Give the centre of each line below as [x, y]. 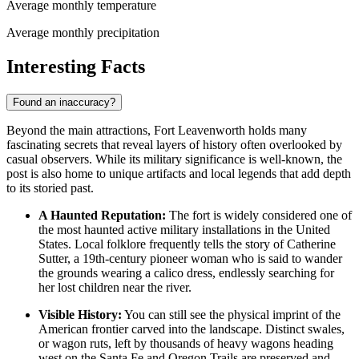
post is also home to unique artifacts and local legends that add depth [179, 173]
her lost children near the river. [115, 287]
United [313, 229]
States [53, 244]
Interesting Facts [76, 66]
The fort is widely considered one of [259, 215]
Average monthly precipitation [83, 32]
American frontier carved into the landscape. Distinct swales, [192, 329]
